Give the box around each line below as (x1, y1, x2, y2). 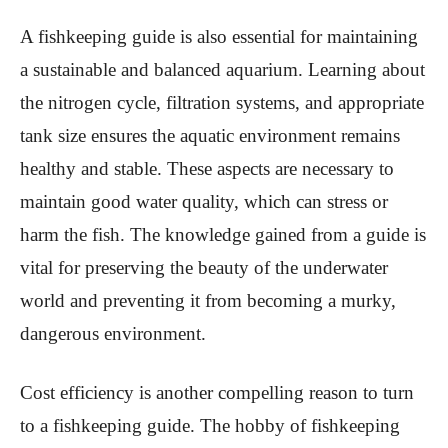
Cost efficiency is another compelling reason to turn (20, 381, 414, 403)
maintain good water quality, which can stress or (20, 190, 388, 212)
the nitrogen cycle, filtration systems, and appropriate (20, 91, 424, 113)
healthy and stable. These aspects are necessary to (20, 157, 394, 179)
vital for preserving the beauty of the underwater (20, 256, 388, 278)
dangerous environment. (20, 322, 206, 344)
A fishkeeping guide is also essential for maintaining (20, 25, 418, 47)
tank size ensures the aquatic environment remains (20, 124, 400, 146)
